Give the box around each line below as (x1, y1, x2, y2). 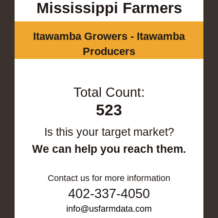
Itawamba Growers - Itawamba (33, 30, 185, 42)
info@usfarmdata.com (66, 203, 152, 214)
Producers (83, 45, 135, 57)
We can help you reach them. (32, 142, 186, 155)
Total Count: (73, 85, 145, 100)
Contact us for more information (48, 173, 170, 183)
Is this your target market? (44, 125, 174, 138)
